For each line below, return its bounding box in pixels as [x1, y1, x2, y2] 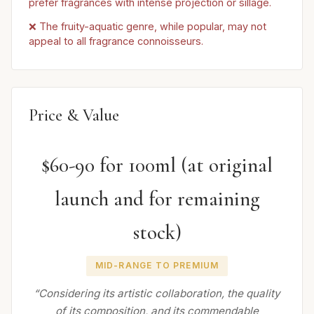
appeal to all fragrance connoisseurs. [29, 35, 203, 48]
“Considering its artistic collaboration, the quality [34, 287, 280, 301]
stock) [132, 220, 182, 245]
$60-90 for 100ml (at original [41, 153, 273, 178]
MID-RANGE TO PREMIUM [95, 260, 219, 271]
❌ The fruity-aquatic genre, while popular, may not [29, 20, 266, 33]
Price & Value [29, 105, 119, 126]
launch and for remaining [54, 186, 260, 212]
